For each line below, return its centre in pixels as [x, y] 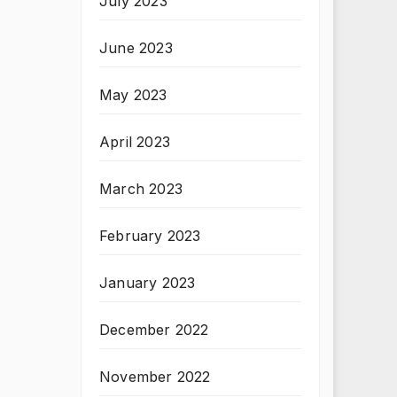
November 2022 [155, 377]
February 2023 [150, 236]
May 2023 [133, 95]
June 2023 [136, 48]
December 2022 [154, 330]
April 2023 [135, 142]
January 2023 [148, 283]
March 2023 [141, 189]
